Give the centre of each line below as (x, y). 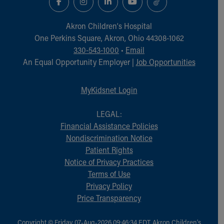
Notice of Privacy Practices (109, 161)
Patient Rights (109, 149)
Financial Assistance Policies (109, 125)
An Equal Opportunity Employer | (79, 61)
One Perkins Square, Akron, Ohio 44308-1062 (109, 37)
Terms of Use (109, 173)
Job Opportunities (165, 61)
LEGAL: (109, 113)
